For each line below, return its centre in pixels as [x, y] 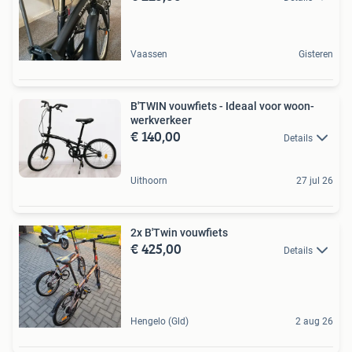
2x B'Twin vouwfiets [179, 232]
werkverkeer [161, 120]
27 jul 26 [315, 180]
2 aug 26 [314, 321]
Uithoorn [149, 180]
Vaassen [149, 54]
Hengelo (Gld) [159, 321]
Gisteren [316, 54]
